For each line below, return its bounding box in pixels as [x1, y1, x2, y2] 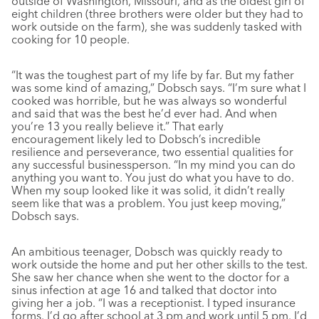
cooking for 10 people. [11, 31, 130, 46]
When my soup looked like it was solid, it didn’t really [11, 182, 285, 197]
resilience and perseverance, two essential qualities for [11, 144, 293, 159]
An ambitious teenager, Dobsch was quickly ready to [11, 244, 283, 258]
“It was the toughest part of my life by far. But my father [11, 67, 294, 82]
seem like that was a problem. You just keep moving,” [11, 195, 286, 210]
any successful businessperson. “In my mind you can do [11, 157, 296, 172]
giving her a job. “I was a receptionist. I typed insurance [11, 295, 296, 310]
